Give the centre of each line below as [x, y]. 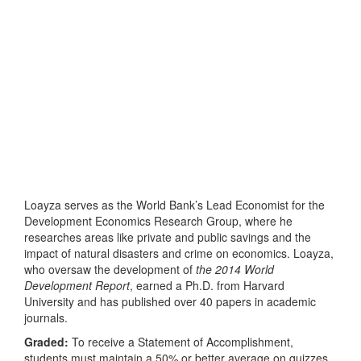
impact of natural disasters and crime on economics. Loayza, [179, 253]
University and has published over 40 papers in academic [170, 301]
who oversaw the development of [110, 269]
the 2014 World [235, 269]
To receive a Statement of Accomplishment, [181, 341]
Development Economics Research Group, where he [158, 220]
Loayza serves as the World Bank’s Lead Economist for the [174, 204]
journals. [46, 317]
